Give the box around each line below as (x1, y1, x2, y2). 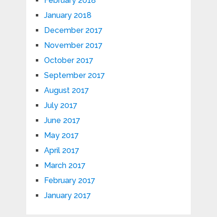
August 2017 (44, 86, 89, 95)
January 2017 (44, 191, 91, 201)
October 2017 (44, 56, 93, 65)
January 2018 (44, 11, 92, 20)
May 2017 (44, 131, 79, 140)
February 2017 (44, 176, 95, 186)
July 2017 (44, 101, 77, 110)
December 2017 (44, 26, 103, 35)
